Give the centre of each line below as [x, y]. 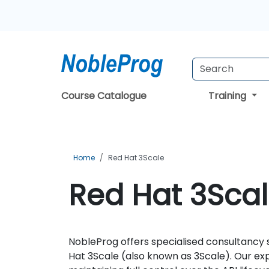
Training [229, 96]
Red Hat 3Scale [136, 158]
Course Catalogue [104, 96]
